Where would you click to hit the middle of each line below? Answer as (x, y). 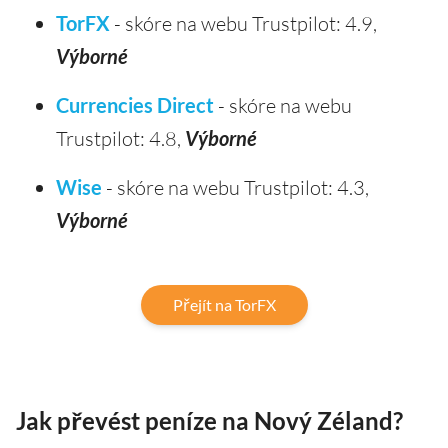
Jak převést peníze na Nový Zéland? (209, 420)
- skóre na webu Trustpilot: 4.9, (243, 23)
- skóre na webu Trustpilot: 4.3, (235, 187)
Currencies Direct (135, 104)
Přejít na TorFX (224, 304)
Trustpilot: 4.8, (120, 138)
